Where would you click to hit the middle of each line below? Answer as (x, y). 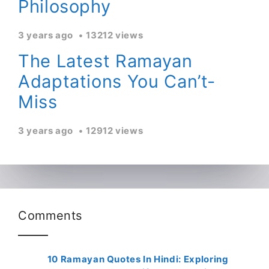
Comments (50, 215)
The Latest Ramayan (105, 61)
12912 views (115, 130)
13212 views (115, 35)
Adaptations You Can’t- (117, 81)
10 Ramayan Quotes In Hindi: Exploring (138, 259)
